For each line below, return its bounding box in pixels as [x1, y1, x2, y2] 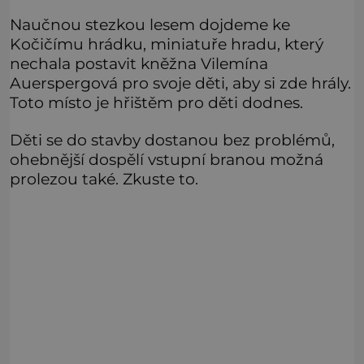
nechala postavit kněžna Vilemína [10, 53, 268, 73]
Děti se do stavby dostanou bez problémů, [10, 130, 335, 149]
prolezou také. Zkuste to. [10, 169, 198, 188]
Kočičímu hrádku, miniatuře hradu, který [10, 33, 323, 54]
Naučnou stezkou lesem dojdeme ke [10, 14, 290, 34]
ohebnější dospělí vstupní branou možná [10, 149, 323, 169]
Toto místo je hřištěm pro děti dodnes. [10, 92, 303, 112]
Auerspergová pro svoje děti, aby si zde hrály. [10, 72, 351, 93]
